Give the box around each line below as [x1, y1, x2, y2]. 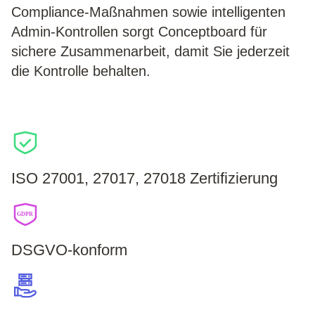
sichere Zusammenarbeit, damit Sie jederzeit [11, 44, 290, 60]
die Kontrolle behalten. [11, 63, 150, 79]
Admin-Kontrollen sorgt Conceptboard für [11, 24, 267, 40]
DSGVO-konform [11, 241, 127, 259]
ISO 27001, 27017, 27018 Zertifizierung [11, 169, 278, 188]
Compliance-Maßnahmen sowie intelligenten [11, 4, 285, 20]
